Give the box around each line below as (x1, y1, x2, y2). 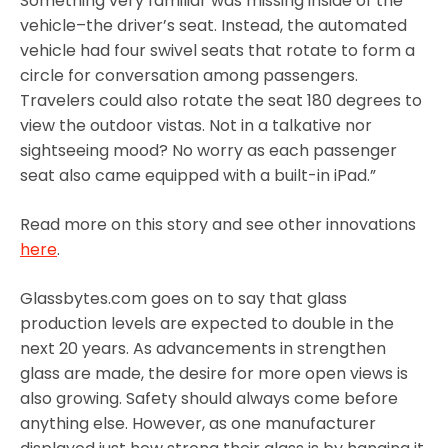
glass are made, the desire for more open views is (20, 361, 408, 385)
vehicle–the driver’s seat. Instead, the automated (20, 13, 407, 37)
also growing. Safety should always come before (20, 386, 398, 410)
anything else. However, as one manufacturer (20, 411, 376, 435)
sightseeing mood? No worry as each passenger (20, 138, 397, 162)
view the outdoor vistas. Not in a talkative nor (20, 113, 372, 137)
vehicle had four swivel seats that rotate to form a (20, 38, 415, 62)
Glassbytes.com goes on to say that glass (20, 286, 347, 310)
